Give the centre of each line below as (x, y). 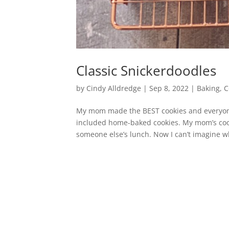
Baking (209, 88)
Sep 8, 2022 (169, 88)
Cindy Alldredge (114, 88)
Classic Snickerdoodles (146, 71)
